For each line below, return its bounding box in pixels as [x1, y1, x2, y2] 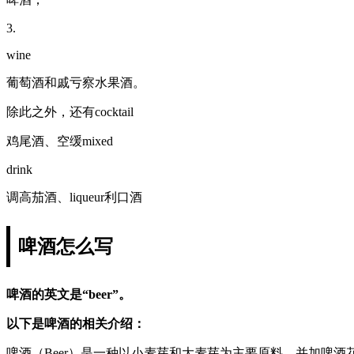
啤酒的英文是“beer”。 [6, 287, 131, 301]
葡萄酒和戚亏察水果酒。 [6, 75, 145, 89]
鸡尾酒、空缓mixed [6, 134, 113, 148]
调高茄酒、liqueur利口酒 [6, 190, 142, 204]
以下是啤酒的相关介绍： [6, 316, 145, 330]
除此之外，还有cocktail [6, 104, 134, 119]
